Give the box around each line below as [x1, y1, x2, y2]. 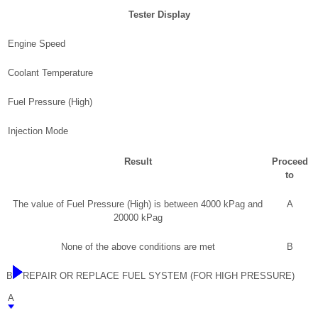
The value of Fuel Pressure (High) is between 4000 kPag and [13, 198, 263, 209]
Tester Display [128, 9, 190, 20]
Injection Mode [8, 125, 68, 136]
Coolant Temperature [8, 67, 93, 78]
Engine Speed [8, 38, 65, 49]
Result [124, 155, 152, 167]
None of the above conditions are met [60, 241, 215, 252]
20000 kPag [113, 212, 163, 223]
